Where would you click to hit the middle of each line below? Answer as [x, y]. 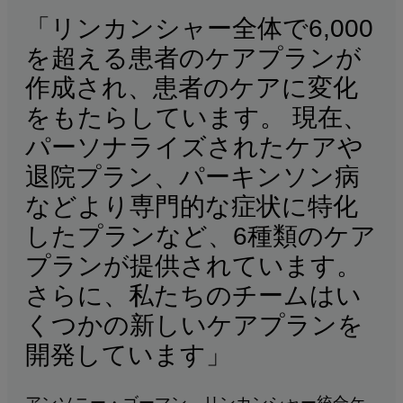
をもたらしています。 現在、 [197, 118]
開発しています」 [128, 355]
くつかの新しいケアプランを [194, 326]
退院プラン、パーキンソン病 [193, 177]
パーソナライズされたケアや [194, 148]
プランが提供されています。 [193, 266]
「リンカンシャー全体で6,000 [199, 29]
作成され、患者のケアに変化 [192, 88]
